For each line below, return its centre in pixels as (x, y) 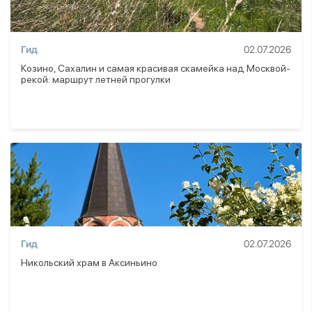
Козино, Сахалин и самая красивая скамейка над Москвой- (156, 68)
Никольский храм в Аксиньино (89, 263)
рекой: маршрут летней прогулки (96, 79)
